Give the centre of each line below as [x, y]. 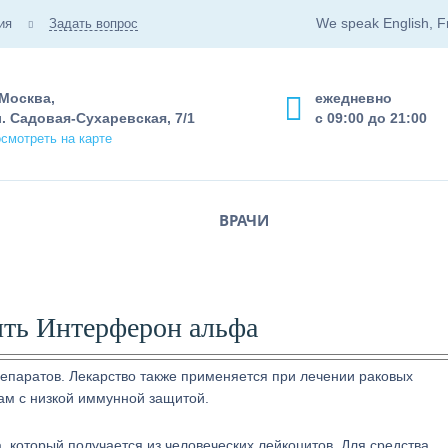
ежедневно [353, 98]
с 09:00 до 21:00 [371, 118]
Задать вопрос [93, 23]
